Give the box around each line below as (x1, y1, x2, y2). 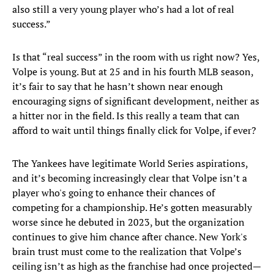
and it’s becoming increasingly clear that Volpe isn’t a (12, 171, 247, 185)
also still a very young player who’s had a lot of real (12, 2, 234, 17)
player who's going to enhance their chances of (12, 186, 215, 200)
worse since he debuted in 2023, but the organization (12, 215, 245, 229)
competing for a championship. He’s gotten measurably (12, 201, 252, 215)
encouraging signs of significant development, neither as (12, 94, 259, 108)
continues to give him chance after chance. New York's (12, 230, 247, 244)
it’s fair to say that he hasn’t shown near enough (12, 80, 223, 94)
